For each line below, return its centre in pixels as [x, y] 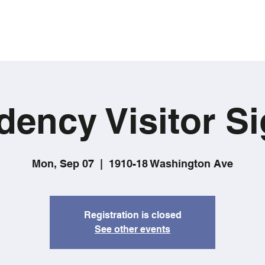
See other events [132, 229]
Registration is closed [132, 215]
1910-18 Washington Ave [171, 163]
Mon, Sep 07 [63, 163]
